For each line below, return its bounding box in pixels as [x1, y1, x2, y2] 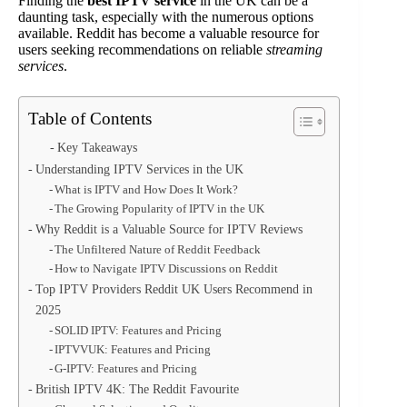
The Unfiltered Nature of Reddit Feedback [55, 243, 262, 256]
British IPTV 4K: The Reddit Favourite [35, 382, 239, 396]
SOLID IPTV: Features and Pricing [55, 323, 223, 337]
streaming [266, 42, 323, 57]
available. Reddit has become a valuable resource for [18, 25, 319, 41]
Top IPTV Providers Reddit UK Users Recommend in [35, 282, 313, 296]
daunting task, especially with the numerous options [18, 9, 313, 25]
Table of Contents [28, 109, 152, 128]
